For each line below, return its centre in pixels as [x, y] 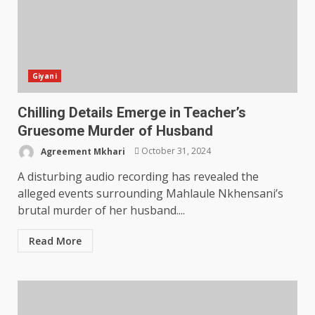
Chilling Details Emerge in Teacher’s [132, 112]
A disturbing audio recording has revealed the [138, 176]
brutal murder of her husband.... [101, 210]
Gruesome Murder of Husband [115, 130]
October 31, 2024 [175, 151]
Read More [55, 240]
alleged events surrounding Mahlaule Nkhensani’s [150, 193]
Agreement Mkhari [82, 151]
